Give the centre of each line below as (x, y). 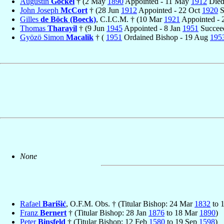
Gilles (30, 19)
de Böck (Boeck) (68, 19)
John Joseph (40, 10)
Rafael (31, 203)
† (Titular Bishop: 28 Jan (107, 212)
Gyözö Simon (43, 37)
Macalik (80, 37)
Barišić (54, 203)
